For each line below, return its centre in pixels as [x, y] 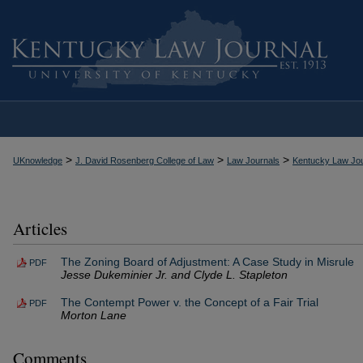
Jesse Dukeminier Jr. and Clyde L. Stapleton [174, 274]
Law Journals [253, 160]
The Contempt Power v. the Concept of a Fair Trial [190, 302]
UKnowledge [38, 160]
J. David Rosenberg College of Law [145, 160]
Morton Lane [94, 315]
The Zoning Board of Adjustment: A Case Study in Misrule [207, 261]
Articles [40, 228]
